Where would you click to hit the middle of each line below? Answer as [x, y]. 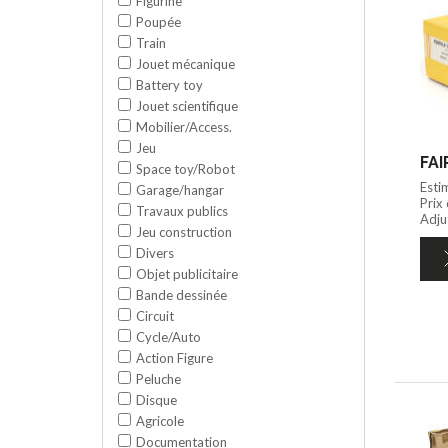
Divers [155, 252]
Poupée [158, 21]
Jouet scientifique [187, 105]
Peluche [158, 378]
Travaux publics [182, 210]
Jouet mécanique [185, 63]
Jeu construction [184, 231]
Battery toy [169, 84]
